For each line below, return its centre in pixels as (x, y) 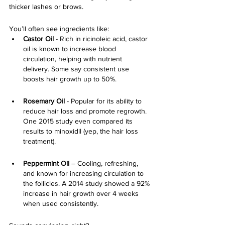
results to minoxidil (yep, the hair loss (82, 131)
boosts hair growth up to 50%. (70, 79)
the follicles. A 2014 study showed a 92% (87, 183)
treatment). (39, 141)
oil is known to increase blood (71, 49)
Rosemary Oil (44, 101)
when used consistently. (61, 203)
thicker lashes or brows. (47, 7)
